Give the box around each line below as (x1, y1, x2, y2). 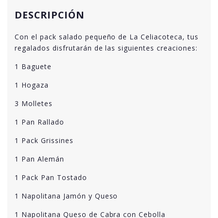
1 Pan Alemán (15, 154, 64, 163)
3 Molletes (15, 99, 53, 108)
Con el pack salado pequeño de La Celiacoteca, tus (15, 32, 199, 41)
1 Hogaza (15, 80, 49, 90)
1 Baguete (15, 62, 52, 71)
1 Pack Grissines (15, 136, 73, 145)
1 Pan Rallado (15, 117, 64, 127)
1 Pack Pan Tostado (15, 173, 87, 182)
